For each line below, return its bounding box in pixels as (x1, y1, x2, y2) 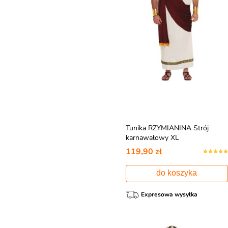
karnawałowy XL (125, 133, 179, 142)
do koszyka (156, 168, 197, 177)
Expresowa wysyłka (140, 190, 197, 198)
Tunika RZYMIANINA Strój (125, 123, 209, 133)
